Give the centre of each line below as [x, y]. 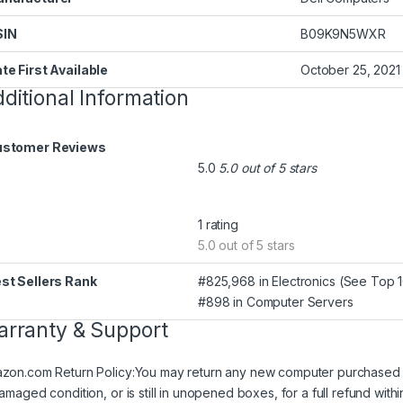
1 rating [218, 225]
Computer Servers [300, 302]
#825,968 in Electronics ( [271, 282]
